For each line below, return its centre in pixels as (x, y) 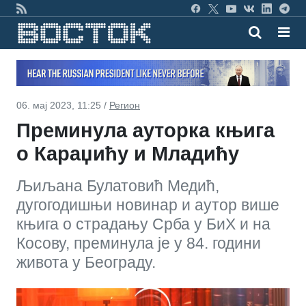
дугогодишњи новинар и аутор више (148, 205)
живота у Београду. (86, 262)
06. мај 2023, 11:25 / (63, 105)
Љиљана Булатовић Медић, (118, 185)
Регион (125, 105)
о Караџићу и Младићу (128, 153)
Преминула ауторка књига (145, 130)
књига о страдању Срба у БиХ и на (143, 224)
